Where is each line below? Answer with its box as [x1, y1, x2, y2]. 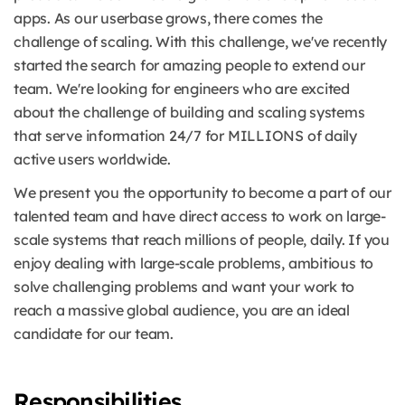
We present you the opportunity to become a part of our [14, 183, 391, 202]
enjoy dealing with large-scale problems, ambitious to [14, 253, 374, 272]
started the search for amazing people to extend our [14, 55, 365, 74]
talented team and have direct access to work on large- [14, 206, 386, 225]
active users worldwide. [14, 149, 171, 168]
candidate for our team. [14, 324, 174, 343]
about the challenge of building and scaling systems [14, 102, 365, 121]
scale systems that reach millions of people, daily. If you [14, 230, 390, 249]
